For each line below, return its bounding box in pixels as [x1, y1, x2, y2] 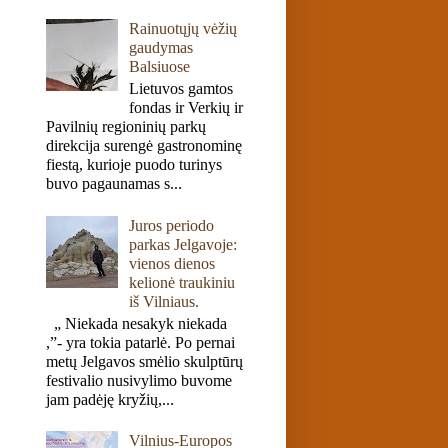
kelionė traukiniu [129, 273, 236, 291]
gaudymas [129, 38, 194, 56]
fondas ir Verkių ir [129, 99, 244, 117]
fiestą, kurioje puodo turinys [46, 156, 222, 174]
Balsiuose [129, 57, 191, 75]
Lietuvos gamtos [129, 80, 234, 98]
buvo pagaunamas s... [46, 175, 182, 193]
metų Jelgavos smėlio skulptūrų [46, 352, 243, 370]
